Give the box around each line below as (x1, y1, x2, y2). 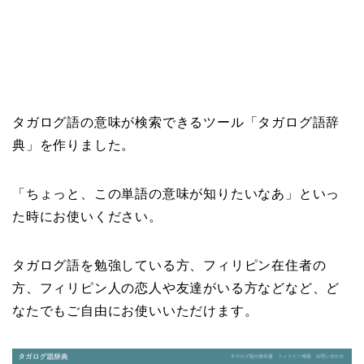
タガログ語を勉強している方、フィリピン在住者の (12, 258, 327, 273)
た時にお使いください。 (12, 210, 162, 224)
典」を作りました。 (12, 138, 136, 153)
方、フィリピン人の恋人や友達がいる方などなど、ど (12, 281, 340, 296)
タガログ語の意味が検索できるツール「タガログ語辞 (12, 115, 340, 130)
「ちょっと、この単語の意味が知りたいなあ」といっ (12, 187, 340, 201)
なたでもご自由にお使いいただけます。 (12, 304, 258, 318)
